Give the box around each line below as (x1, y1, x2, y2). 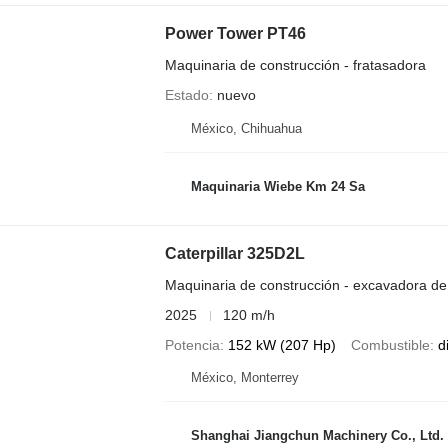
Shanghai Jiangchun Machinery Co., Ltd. (190, 427, 444, 443)
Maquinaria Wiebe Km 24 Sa (190, 178, 365, 194)
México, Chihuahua (190, 121, 302, 137)
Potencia (164, 337, 220, 354)
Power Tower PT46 (164, 24, 306, 42)
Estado (164, 86, 209, 103)
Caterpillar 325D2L (164, 245, 305, 263)
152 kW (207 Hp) (227, 337, 336, 354)
